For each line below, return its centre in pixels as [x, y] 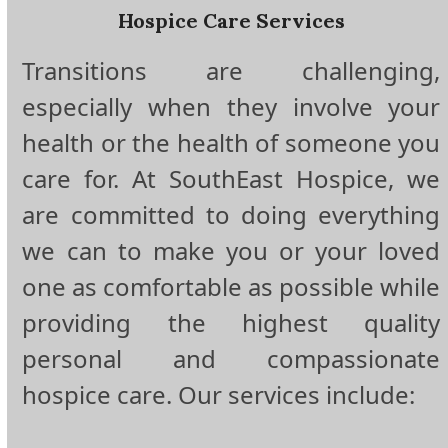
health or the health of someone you [231, 143]
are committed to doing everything [231, 215]
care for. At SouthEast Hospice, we [231, 179]
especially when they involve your [231, 107]
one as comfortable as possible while [231, 287]
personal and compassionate [231, 359]
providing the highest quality [231, 323]
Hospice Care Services [231, 21]
